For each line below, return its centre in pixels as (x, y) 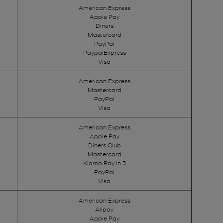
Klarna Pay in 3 (104, 163)
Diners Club (104, 145)
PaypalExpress (104, 52)
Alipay (104, 209)
